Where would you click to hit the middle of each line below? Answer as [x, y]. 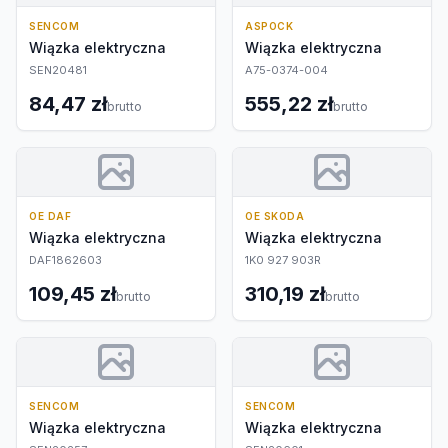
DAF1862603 [65, 260]
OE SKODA [274, 216]
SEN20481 [58, 70]
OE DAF [50, 216]
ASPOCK [269, 26]
